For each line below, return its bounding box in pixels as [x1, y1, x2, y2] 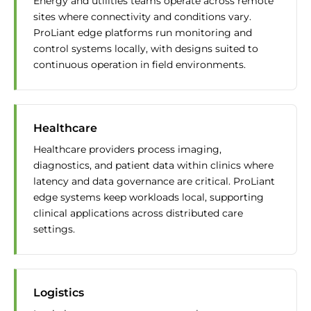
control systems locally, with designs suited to [33, 42, 258, 56]
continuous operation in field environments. [33, 58, 246, 72]
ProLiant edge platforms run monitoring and [33, 26, 252, 40]
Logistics [33, 286, 84, 300]
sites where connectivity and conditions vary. [33, 10, 251, 24]
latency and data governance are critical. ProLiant [33, 175, 275, 188]
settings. [33, 223, 75, 236]
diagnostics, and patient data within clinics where [33, 159, 274, 172]
